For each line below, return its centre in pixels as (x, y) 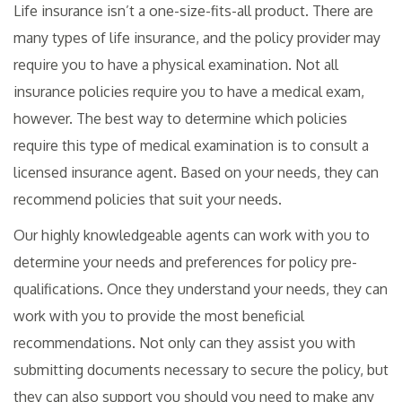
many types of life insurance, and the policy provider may (197, 38)
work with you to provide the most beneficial (159, 316)
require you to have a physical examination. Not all (176, 65)
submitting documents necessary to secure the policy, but (201, 370)
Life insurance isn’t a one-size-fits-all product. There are (193, 11)
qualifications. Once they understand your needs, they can (201, 289)
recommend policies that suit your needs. (149, 200)
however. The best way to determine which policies (180, 119)
